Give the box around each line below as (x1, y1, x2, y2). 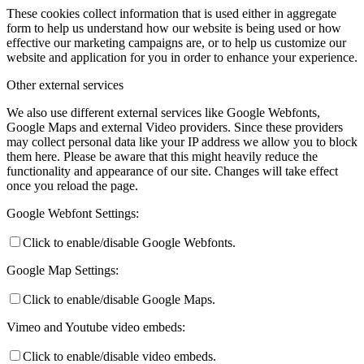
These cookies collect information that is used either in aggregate (6, 6, 336, 20)
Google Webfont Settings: (6, 206, 139, 220)
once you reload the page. (6, 178, 138, 193)
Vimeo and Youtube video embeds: (6, 319, 185, 334)
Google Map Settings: (6, 262, 119, 277)
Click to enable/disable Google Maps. (23, 292, 215, 306)
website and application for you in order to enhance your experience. (6, 50, 357, 64)
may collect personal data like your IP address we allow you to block (6, 134, 357, 149)
